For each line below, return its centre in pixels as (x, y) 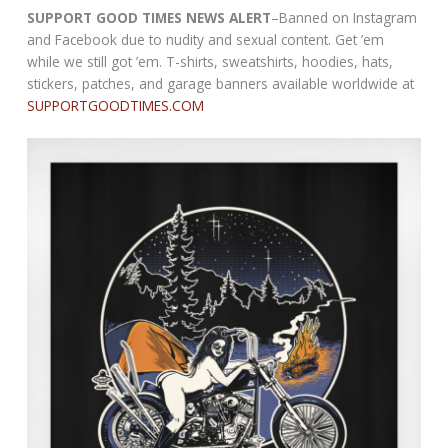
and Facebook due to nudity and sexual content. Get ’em (206, 39)
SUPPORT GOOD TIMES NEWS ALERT (149, 17)
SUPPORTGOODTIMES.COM (116, 105)
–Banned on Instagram (344, 17)
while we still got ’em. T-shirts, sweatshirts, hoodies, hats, (210, 61)
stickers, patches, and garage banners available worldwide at (221, 83)
